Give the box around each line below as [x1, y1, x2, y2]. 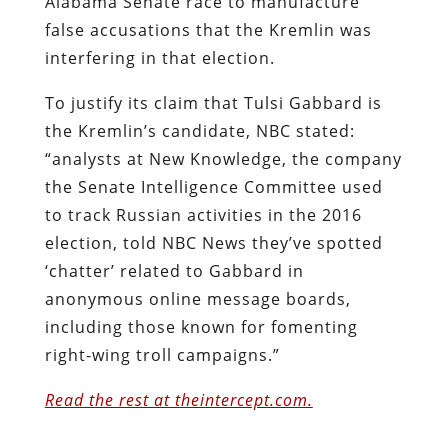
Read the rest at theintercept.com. [44, 388, 313, 411]
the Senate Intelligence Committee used [44, 175, 383, 198]
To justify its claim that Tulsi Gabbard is [44, 91, 382, 114]
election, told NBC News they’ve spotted [44, 231, 383, 254]
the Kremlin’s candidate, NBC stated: [44, 119, 355, 142]
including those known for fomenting [44, 315, 358, 338]
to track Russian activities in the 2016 [44, 203, 362, 226]
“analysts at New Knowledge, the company [44, 147, 402, 170]
